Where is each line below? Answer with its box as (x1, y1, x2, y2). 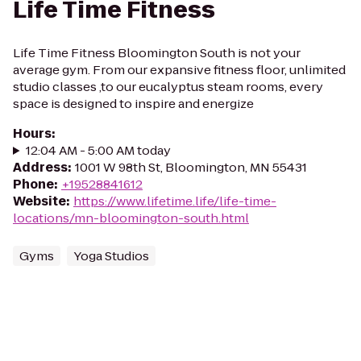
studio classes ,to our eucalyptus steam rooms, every (13, 78, 323, 95)
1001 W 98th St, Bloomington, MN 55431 (75, 159, 307, 176)
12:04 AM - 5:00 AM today (25, 142, 171, 159)
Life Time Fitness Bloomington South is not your (13, 44, 301, 61)
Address (13, 159, 68, 176)
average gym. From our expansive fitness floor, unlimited (13, 61, 346, 78)
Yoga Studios (73, 247, 149, 264)
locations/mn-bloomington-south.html (13, 210, 249, 226)
